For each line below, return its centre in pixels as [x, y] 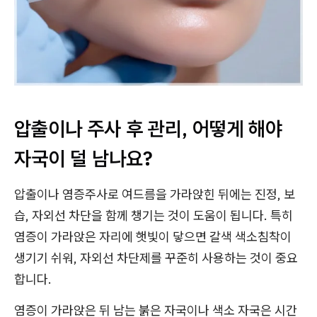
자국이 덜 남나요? [83, 158]
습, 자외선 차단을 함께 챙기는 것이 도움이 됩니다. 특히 [154, 216]
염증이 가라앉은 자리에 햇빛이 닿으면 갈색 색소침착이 [153, 237]
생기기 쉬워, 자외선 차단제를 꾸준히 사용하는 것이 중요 [156, 258]
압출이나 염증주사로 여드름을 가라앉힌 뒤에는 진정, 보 [155, 195]
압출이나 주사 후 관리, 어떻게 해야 [148, 129]
